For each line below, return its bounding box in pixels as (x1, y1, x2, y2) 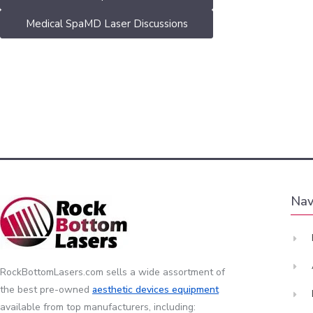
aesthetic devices (92, 283, 172, 297)
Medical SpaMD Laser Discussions (25, 17, 188, 31)
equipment (172, 283, 219, 297)
